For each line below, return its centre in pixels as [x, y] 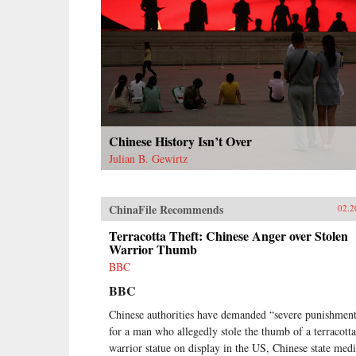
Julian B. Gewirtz [148, 158]
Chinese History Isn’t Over [180, 141]
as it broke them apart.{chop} [176, 14]
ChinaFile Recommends [166, 209]
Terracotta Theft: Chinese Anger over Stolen [228, 235]
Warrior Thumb [153, 249]
